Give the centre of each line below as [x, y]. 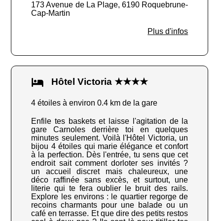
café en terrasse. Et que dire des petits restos [110, 214]
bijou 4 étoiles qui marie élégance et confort [110, 147]
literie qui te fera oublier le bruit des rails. [110, 188]
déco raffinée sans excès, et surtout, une [110, 180]
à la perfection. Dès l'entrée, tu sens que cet [110, 155]
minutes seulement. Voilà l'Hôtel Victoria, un [110, 138]
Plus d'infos [168, 32]
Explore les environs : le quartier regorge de [110, 197]
